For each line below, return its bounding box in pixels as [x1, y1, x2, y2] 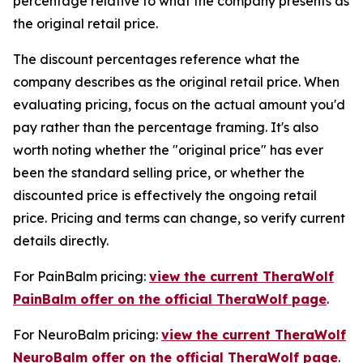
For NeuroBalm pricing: [13, 327, 161, 343]
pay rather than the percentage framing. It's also [13, 119, 318, 135]
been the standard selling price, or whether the [13, 164, 305, 181]
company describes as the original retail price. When [13, 74, 340, 90]
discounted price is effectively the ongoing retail [13, 187, 317, 203]
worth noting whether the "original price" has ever [13, 142, 323, 158]
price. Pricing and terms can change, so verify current [13, 210, 345, 226]
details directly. [13, 233, 109, 249]
